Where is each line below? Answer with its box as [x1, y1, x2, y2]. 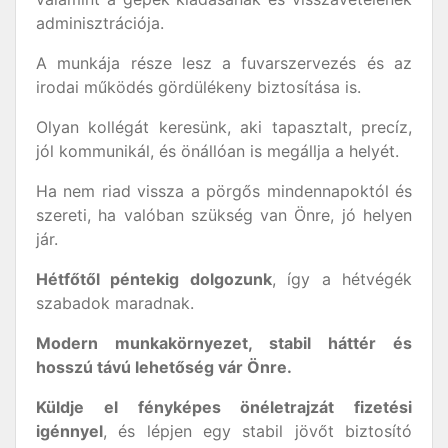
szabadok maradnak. [36, 293, 194, 313]
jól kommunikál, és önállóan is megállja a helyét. [36, 141, 399, 161]
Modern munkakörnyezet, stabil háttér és [36, 333, 412, 353]
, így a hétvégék [271, 269, 413, 289]
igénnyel [36, 421, 103, 441]
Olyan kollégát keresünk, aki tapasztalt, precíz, [36, 117, 412, 137]
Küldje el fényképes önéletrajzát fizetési [36, 397, 412, 417]
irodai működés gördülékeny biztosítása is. [36, 77, 361, 97]
